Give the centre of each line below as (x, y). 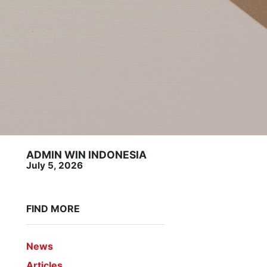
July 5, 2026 (55, 166)
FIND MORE (53, 209)
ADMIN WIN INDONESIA (86, 155)
